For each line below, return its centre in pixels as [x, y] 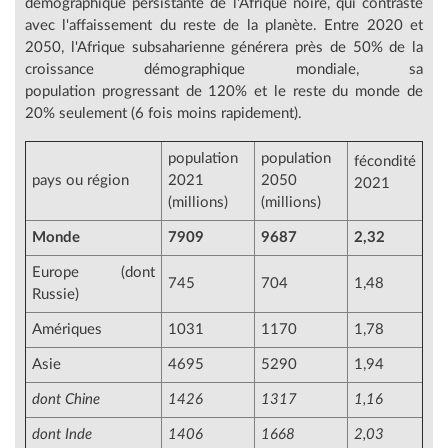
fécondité [385, 162]
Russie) [55, 295]
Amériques [67, 330]
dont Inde [62, 435]
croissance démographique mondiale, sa [224, 70]
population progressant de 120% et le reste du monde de [224, 92]
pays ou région [80, 181]
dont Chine [66, 400]
